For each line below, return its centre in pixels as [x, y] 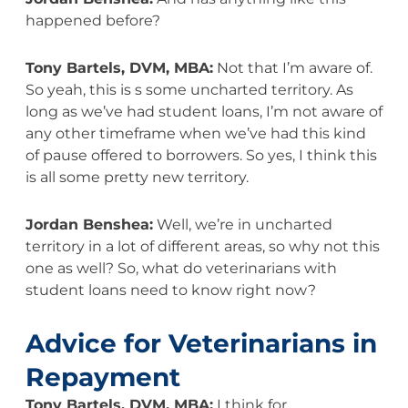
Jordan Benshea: [89, 224]
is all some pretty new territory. [137, 177]
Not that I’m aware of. [292, 67]
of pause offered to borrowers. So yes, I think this [201, 155]
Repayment [102, 377]
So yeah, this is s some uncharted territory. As [189, 89]
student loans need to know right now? [170, 290]
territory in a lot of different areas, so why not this [202, 246]
